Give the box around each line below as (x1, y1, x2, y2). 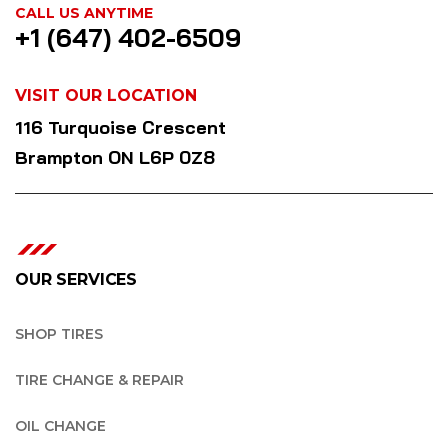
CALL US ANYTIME (15, 3, 153, 22)
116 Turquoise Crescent (15, 115, 226, 139)
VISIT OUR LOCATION (15, 85, 197, 105)
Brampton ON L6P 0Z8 (15, 145, 215, 169)
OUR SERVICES (15, 269, 138, 289)
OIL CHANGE (15, 416, 106, 435)
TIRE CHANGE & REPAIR (15, 370, 184, 389)
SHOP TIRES (15, 324, 103, 343)
